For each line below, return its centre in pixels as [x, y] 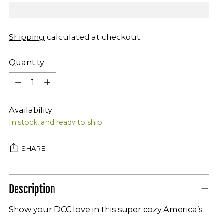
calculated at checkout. [93, 37]
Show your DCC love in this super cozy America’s [106, 209]
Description [32, 189]
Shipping [27, 37]
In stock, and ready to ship [55, 122]
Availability [30, 110]
